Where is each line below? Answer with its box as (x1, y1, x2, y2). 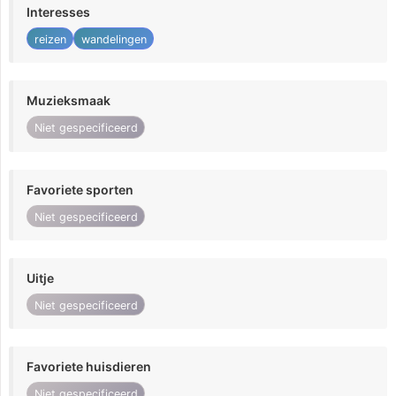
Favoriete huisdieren (27, 359, 151, 375)
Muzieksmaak (27, 93, 110, 109)
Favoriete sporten (27, 181, 133, 197)
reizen (34, 32, 66, 46)
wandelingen (80, 32, 147, 46)
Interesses (27, 4, 90, 20)
